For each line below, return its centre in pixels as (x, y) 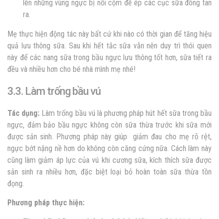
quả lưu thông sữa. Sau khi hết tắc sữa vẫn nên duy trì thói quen (109, 45)
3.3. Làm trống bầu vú (54, 91)
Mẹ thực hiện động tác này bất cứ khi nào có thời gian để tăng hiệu (109, 34)
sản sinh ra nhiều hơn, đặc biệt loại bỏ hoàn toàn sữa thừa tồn (109, 172)
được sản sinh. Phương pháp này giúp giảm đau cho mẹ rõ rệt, (109, 136)
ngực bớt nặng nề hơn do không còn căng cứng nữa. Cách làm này (109, 148)
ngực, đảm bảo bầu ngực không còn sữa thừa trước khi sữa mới (109, 125)
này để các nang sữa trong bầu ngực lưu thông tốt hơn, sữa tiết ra (109, 57)
